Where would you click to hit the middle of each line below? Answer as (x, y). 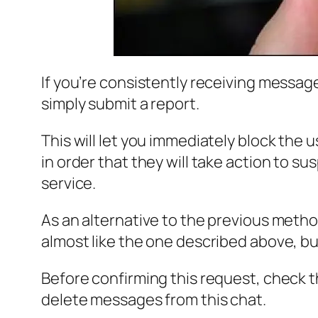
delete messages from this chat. (154, 300)
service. (69, 183)
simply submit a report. (120, 104)
